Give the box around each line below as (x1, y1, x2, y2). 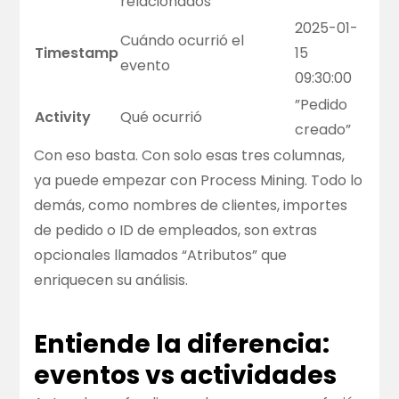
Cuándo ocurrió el (120, 30, 245, 52)
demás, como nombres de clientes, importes (34, 195, 348, 216)
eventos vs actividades (34, 357, 338, 394)
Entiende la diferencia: (34, 326, 330, 362)
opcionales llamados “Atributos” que (34, 245, 288, 266)
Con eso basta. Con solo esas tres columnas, (34, 145, 346, 167)
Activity (35, 107, 92, 128)
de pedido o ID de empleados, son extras (34, 220, 318, 241)
